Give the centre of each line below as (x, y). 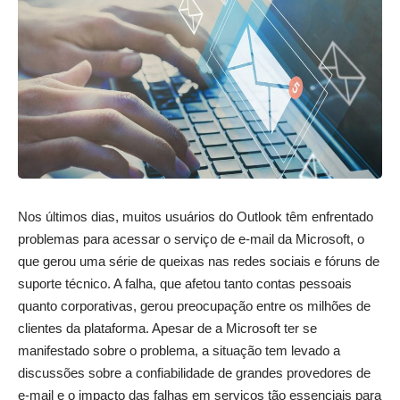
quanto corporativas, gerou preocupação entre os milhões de (194, 305)
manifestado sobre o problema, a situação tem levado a (179, 350)
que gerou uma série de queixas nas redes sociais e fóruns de (199, 261)
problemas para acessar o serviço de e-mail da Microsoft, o (191, 238)
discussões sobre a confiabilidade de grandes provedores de (194, 372)
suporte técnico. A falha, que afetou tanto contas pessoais (185, 283)
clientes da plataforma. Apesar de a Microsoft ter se (167, 328)
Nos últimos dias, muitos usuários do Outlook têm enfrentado (196, 216)
